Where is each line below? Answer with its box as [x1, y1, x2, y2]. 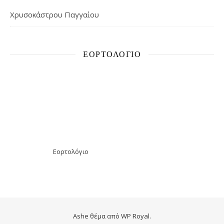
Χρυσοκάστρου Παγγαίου [10, 9, 99, 19]
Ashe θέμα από [73, 211, 121, 220]
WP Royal [121, 211, 149, 220]
